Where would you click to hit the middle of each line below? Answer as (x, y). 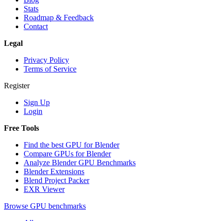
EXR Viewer (44, 189)
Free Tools (21, 128)
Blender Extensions (54, 171)
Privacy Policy (46, 60)
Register (17, 85)
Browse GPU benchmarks (45, 206)
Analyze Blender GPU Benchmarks (80, 162)
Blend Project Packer (56, 180)
